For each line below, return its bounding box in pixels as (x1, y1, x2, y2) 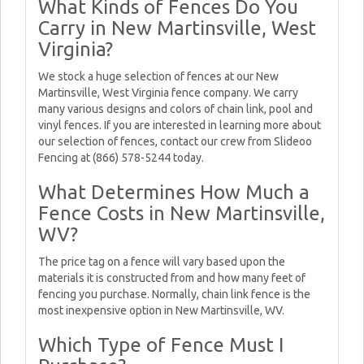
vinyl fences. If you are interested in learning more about (38, 119, 321, 132)
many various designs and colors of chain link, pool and (38, 102, 313, 115)
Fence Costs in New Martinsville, (38, 202, 325, 224)
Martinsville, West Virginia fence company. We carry (38, 86, 298, 99)
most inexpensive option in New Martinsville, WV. (38, 304, 284, 317)
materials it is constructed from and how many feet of (38, 271, 305, 284)
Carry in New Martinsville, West (38, 17, 316, 39)
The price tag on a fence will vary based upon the (38, 255, 285, 268)
